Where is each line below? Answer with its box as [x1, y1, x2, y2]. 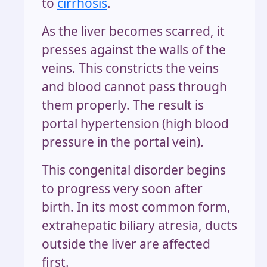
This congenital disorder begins [42, 162, 226, 179]
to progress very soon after [42, 180, 203, 197]
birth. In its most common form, [42, 198, 231, 216]
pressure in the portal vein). [42, 133, 204, 151]
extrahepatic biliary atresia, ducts [42, 217, 237, 234]
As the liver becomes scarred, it [42, 23, 225, 40]
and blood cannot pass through [42, 78, 227, 95]
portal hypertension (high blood [42, 115, 229, 132]
